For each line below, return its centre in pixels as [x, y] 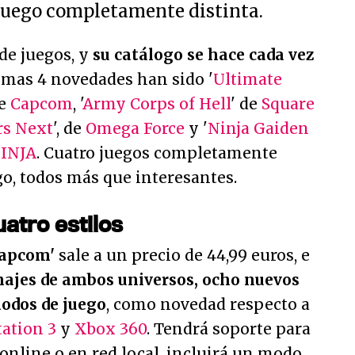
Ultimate [248, 79]
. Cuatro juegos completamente [157, 153]
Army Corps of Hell [157, 104]
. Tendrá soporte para [229, 329]
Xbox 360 [111, 329]
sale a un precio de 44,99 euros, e [182, 255]
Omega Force [135, 128]
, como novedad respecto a [208, 304]
